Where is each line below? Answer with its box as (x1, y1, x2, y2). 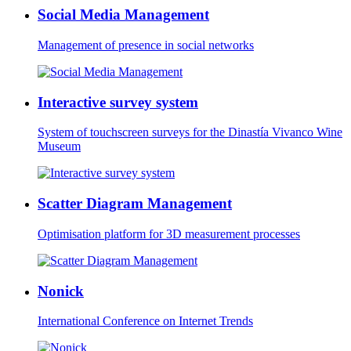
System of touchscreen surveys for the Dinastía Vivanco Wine (38, 125, 342, 139)
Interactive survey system (38, 93, 198, 110)
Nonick (38, 282, 84, 299)
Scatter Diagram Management (38, 195, 232, 212)
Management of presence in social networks (38, 38, 254, 52)
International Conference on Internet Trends (38, 314, 253, 328)
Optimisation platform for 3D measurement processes (38, 226, 300, 241)
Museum (38, 139, 81, 154)
